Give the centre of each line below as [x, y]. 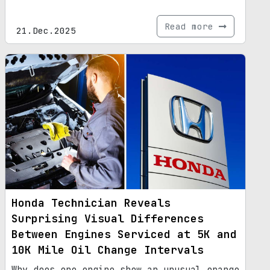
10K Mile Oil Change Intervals [108, 250]
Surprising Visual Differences [108, 218]
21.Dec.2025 [46, 30]
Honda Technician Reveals [91, 202]
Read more [192, 26]
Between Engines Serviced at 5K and [124, 234]
